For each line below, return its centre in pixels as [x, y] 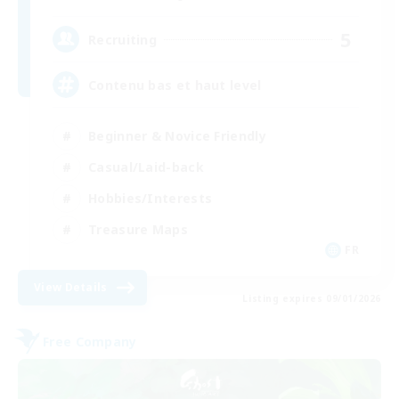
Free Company [90, 341]
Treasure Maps [138, 229]
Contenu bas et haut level [175, 85]
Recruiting [122, 39]
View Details [71, 288]
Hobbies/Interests [151, 198]
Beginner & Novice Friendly [177, 135]
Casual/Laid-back [146, 167]
